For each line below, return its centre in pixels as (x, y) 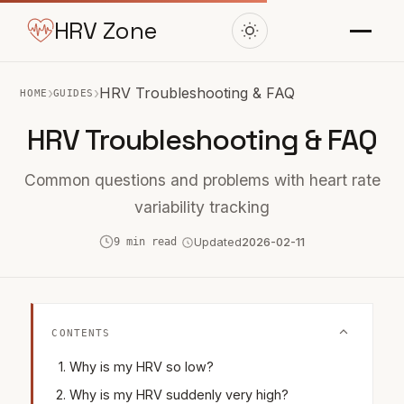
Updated (218, 243)
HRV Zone (105, 31)
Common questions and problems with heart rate (202, 180)
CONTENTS (81, 333)
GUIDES (73, 93)
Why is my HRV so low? (142, 367)
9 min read (145, 241)
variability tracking (202, 207)
